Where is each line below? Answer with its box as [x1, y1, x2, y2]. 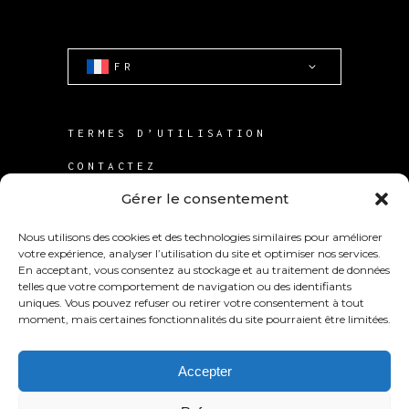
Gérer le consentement [121, 190, 288, 207]
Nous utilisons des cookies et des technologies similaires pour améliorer [18, 230, 383, 244]
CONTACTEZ [68, 160, 158, 172]
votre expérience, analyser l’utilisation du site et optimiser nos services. [18, 246, 381, 260]
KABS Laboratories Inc [110, 356, 242, 371]
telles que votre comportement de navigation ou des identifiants [18, 279, 351, 293]
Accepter [177, 362, 232, 379]
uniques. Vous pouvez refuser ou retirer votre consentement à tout [18, 296, 364, 309]
